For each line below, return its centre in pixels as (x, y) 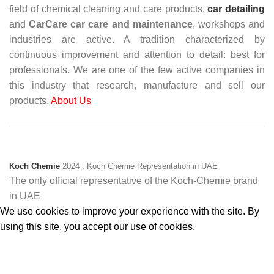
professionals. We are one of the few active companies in (137, 70)
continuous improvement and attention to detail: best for (137, 55)
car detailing (236, 9)
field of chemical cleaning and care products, (109, 9)
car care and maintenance (131, 24)
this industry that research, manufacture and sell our (137, 85)
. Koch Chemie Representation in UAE (150, 166)
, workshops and (229, 24)
